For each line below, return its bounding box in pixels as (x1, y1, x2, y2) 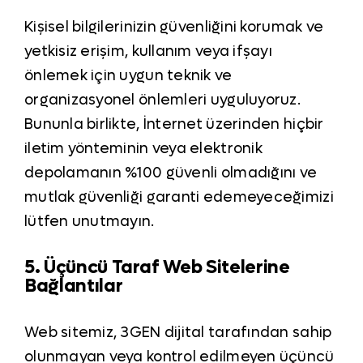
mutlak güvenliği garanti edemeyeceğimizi (23, 187, 334, 207)
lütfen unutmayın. (23, 211, 155, 231)
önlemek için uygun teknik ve (23, 66, 233, 85)
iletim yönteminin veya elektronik (23, 139, 263, 158)
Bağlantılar (23, 274, 123, 299)
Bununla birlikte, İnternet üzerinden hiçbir (23, 114, 324, 134)
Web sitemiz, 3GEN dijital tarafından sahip (23, 322, 332, 342)
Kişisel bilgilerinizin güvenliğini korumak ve (23, 17, 324, 36)
